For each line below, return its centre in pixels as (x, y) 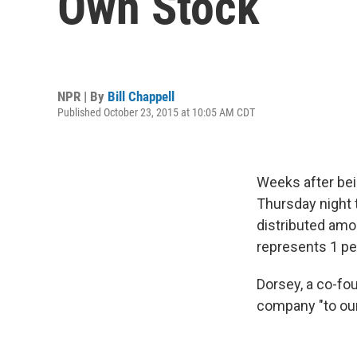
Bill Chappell (141, 96)
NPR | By (82, 96)
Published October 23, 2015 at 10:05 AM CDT (156, 112)
